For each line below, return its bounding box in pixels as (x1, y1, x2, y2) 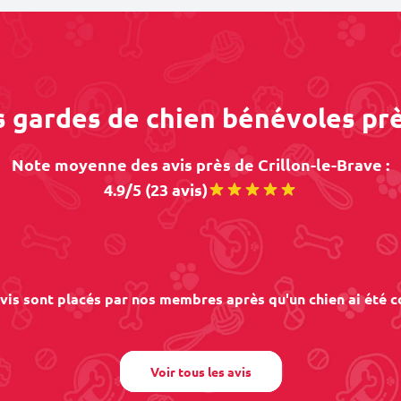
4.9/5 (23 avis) (104, 179, 208, 200)
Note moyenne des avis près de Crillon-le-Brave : (12, 154, 389, 175)
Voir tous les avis (149, 363, 252, 380)
